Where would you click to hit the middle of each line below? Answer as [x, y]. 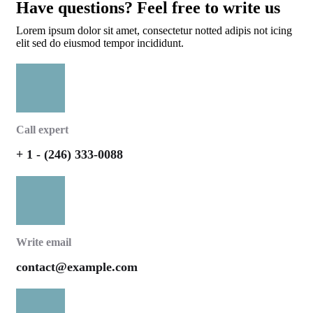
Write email [44, 242]
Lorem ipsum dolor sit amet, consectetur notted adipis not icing [154, 30]
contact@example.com [77, 267]
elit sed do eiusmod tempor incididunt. [100, 43]
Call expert [42, 129]
